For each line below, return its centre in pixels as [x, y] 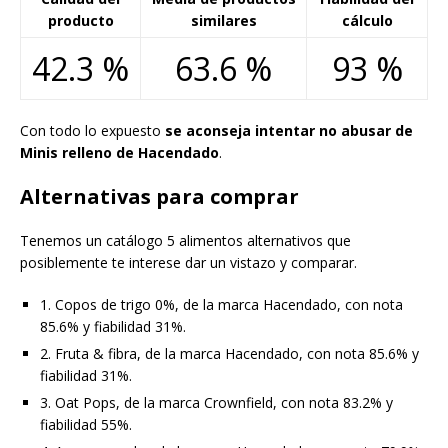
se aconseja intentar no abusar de [289, 130]
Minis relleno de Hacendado [119, 152]
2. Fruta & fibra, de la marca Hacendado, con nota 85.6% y [229, 353]
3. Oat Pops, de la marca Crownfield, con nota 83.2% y [216, 402]
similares [223, 20]
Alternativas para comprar [159, 196]
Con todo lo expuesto [92, 130]
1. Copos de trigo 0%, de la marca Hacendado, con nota [221, 304]
